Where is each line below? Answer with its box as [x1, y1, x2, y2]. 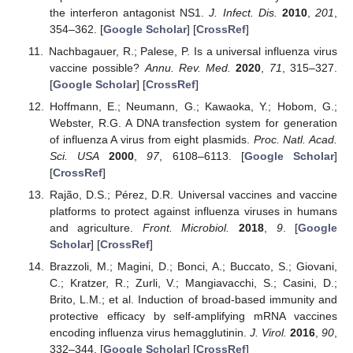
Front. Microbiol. [142, 221, 230, 235]
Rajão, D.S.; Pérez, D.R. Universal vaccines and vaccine [49, 188, 337, 202]
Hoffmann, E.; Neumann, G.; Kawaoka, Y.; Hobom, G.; [49, 99, 337, 113]
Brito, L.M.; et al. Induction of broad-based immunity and [49, 293, 337, 307]
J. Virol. [249, 326, 287, 340]
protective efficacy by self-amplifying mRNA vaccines [49, 310, 337, 323]
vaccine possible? [49, 61, 145, 74]
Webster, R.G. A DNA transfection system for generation [49, 116, 337, 129]
